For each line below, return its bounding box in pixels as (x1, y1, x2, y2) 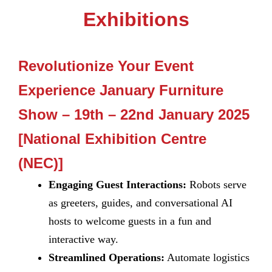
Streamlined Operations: (49, 251, 165, 263)
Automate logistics (165, 251, 250, 263)
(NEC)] (18, 155, 63, 171)
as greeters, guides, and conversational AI (49, 197, 233, 209)
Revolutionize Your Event (18, 58, 194, 74)
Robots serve (186, 178, 246, 191)
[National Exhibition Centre (18, 131, 206, 147)
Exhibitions (83, 8, 189, 30)
